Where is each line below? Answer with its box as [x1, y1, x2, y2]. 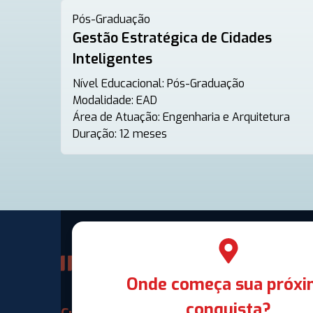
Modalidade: [73, 93, 136, 108]
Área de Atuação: [73, 110, 163, 124]
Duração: [73, 126, 117, 141]
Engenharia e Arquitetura [163, 110, 290, 124]
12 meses [119, 126, 167, 141]
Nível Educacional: [73, 76, 167, 91]
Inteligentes [73, 50, 152, 68]
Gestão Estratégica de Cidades [73, 29, 272, 48]
